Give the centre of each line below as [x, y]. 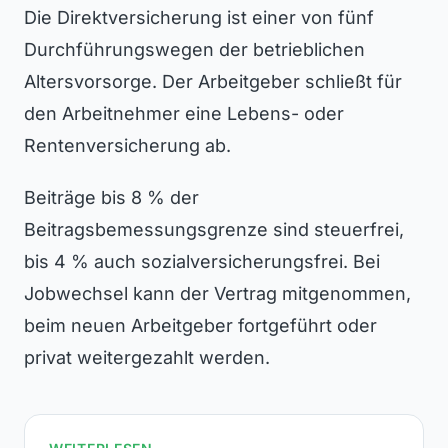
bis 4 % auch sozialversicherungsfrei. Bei [202, 261]
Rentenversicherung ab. [127, 145]
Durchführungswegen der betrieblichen [194, 49]
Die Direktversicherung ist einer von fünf [199, 17]
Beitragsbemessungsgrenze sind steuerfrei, [214, 229]
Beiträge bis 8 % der [111, 197]
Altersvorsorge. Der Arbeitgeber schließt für [213, 81]
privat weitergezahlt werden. [147, 357]
